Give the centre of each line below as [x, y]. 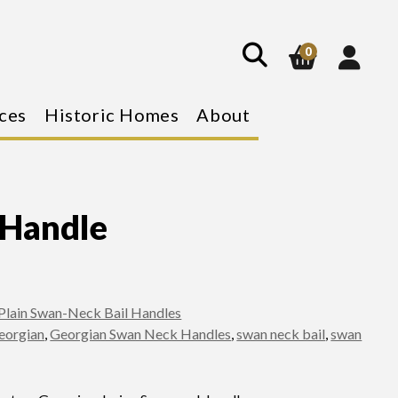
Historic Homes [111, 115]
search [229, 40]
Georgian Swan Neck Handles [141, 334]
